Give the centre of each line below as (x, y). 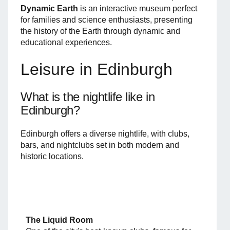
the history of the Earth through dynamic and (100, 31)
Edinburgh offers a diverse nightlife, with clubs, (105, 133)
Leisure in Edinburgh (97, 69)
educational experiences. (66, 42)
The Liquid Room (59, 220)
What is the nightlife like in (88, 97)
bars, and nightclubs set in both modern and (100, 145)
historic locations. (52, 156)
